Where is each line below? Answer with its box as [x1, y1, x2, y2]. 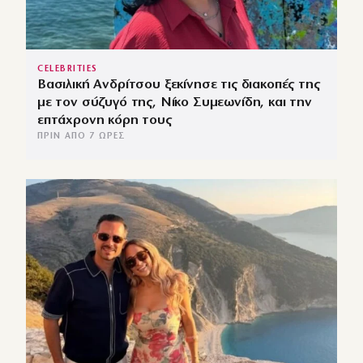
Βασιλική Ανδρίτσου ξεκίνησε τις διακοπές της [37, 78, 320, 92]
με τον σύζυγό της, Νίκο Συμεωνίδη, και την [37, 96, 312, 110]
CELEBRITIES [37, 65, 98, 75]
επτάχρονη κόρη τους [37, 113, 172, 128]
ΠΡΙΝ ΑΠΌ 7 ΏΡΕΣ [37, 132, 126, 142]
